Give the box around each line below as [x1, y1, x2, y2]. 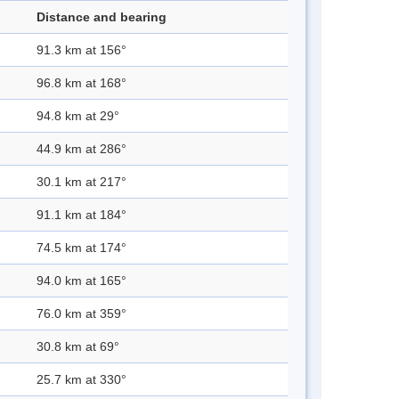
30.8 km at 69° [37, 339, 119, 354]
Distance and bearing [37, 10, 167, 25]
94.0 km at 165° [37, 273, 126, 289]
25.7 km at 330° [37, 372, 126, 387]
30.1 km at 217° [37, 175, 126, 190]
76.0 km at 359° [37, 306, 126, 322]
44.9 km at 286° [37, 142, 126, 157]
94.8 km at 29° [37, 109, 119, 124]
